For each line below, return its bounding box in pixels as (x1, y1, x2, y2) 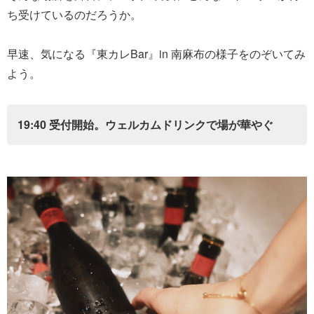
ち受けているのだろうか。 (7, 6, 142, 22)
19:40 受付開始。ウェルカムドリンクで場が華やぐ (18, 116, 273, 132)
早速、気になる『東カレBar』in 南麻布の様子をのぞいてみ (7, 45, 306, 62)
